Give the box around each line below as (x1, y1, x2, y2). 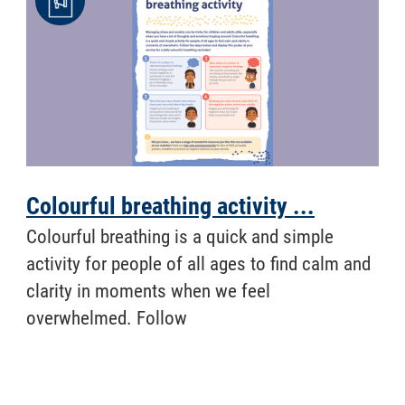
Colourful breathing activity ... (26, 192, 315, 220)
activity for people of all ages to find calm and (26, 252, 371, 275)
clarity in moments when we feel (26, 279, 270, 302)
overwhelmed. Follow (26, 306, 187, 329)
